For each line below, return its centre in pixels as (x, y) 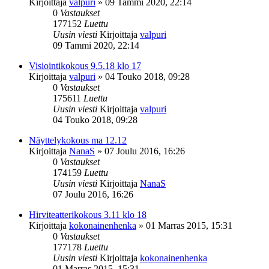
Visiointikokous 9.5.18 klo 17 (85, 65)
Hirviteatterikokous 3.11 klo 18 (88, 214)
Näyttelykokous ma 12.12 (78, 140)
